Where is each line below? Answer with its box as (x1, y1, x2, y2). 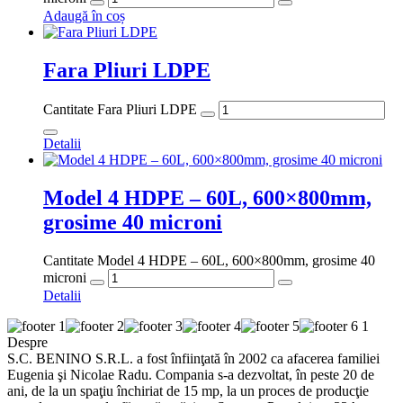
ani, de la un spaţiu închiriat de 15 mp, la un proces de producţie (7, 382, 369, 399)
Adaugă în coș (43, 8, 125, 24)
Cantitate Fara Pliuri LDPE (43, 102, 197, 118)
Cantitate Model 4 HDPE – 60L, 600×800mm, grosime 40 (43, 252, 375, 268)
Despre (7, 334, 48, 350)
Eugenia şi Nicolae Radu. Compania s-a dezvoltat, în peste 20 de (7, 366, 374, 382)
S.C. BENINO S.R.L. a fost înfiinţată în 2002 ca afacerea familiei (7, 350, 380, 366)
